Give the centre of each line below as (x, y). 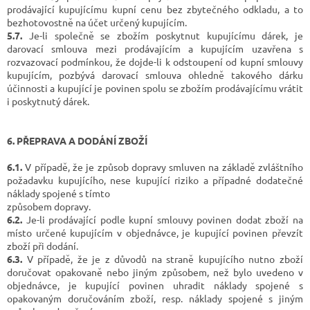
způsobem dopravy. (49, 206)
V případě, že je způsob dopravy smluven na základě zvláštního (163, 166)
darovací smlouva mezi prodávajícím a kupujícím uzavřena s (155, 48)
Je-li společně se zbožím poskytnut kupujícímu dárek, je (163, 35)
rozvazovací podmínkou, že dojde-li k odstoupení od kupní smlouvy (155, 61)
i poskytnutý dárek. (48, 101)
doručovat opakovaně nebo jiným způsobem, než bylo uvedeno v (155, 272)
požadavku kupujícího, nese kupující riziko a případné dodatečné (155, 180)
